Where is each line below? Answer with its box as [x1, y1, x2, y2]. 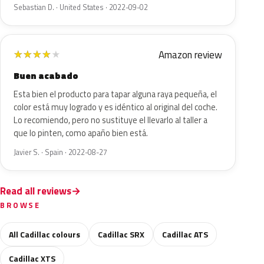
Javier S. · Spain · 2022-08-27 [14, 147, 107, 158]
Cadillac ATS [162, 228, 208, 240]
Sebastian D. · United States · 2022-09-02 [14, 2, 148, 13]
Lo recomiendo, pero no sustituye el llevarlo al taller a [14, 114, 207, 127]
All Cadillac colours [9, 228, 80, 240]
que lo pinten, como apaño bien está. [14, 127, 148, 140]
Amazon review [159, 47, 222, 62]
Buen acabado [14, 69, 78, 82]
